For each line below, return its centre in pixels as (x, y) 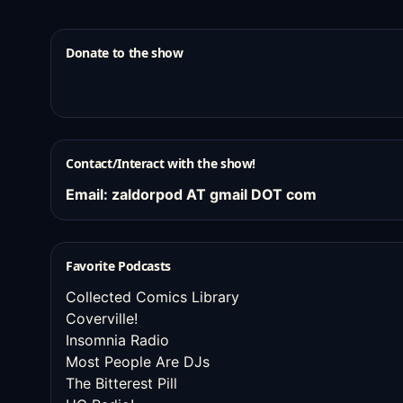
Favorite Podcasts (119, 266)
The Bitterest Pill (121, 383)
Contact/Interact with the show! (161, 163)
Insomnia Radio (117, 340)
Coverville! (102, 318)
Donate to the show (125, 53)
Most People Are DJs (138, 362)
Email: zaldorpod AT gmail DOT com (191, 194)
